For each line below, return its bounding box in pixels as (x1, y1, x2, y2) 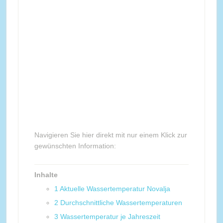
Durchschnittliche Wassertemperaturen (60, 199, 182, 207)
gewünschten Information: (34, 142, 116, 150)
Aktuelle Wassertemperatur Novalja (59, 185, 170, 193)
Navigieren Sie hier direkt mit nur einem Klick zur (34, 131, 187, 139)
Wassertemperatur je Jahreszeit (60, 213, 160, 221)
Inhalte (34, 171, 58, 179)
